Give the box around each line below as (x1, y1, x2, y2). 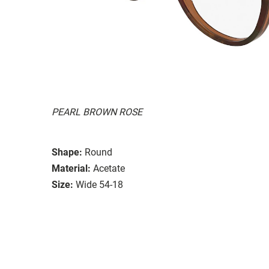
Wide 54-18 (76, 178, 123, 190)
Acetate (93, 162, 125, 174)
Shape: (52, 146, 82, 158)
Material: (52, 162, 91, 174)
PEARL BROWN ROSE (52, 106, 142, 118)
